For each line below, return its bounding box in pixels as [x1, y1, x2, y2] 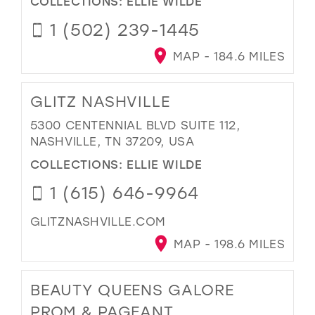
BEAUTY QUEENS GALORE [30, 279, 235, 300]
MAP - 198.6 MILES [169, 236, 285, 252]
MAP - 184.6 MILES [169, 49, 285, 64]
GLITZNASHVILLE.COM [30, 213, 166, 229]
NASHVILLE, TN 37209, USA [30, 134, 195, 149]
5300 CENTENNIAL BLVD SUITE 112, [30, 117, 240, 133]
